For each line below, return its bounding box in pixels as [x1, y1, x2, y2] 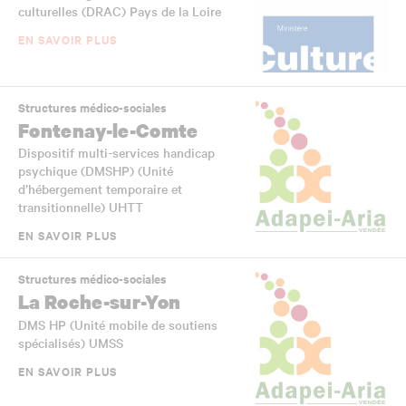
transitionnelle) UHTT [18, 198, 143, 217]
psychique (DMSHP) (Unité [18, 161, 173, 180]
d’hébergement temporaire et [18, 179, 182, 198]
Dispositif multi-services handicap [18, 143, 215, 162]
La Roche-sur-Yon [18, 288, 181, 315]
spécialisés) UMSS [18, 333, 123, 352]
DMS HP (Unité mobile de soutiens [18, 314, 217, 333]
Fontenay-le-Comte [18, 116, 198, 143]
